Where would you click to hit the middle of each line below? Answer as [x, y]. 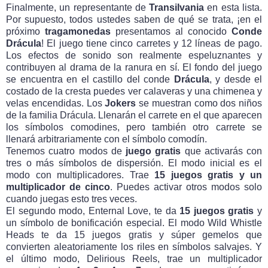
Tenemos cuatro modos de [66, 151]
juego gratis [153, 151]
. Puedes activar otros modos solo [186, 187]
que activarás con [221, 151]
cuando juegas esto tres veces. [71, 199]
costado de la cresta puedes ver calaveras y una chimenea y [134, 91]
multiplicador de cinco [58, 187]
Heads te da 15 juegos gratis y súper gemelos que [134, 234]
